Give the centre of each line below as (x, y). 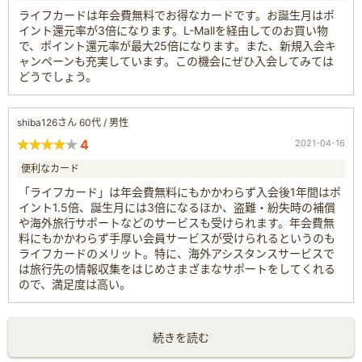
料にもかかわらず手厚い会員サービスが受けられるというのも (177, 238)
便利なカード (50, 168)
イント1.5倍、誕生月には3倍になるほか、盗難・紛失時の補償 (177, 207)
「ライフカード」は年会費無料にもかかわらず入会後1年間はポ (180, 192)
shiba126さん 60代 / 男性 (73, 122)
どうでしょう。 (58, 76)
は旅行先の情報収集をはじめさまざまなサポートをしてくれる (177, 268)
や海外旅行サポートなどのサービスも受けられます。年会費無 (177, 222)
